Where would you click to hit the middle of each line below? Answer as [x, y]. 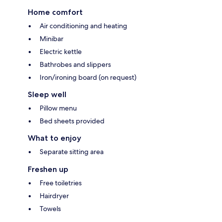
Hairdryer [54, 195]
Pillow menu [58, 108]
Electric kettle [61, 51]
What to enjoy [55, 138]
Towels [50, 208]
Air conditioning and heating [83, 26]
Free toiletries [61, 183]
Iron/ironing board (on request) [88, 77]
